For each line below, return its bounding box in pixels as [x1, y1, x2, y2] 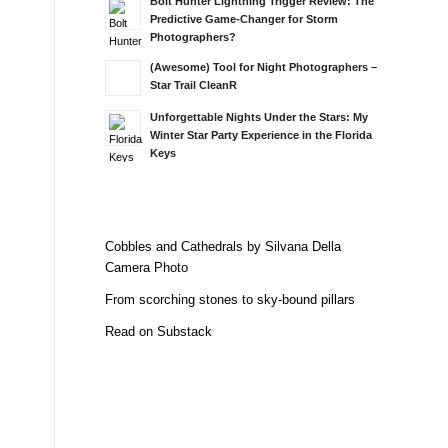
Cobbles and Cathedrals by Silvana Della [105, 239, 342, 255]
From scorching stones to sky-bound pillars [105, 292, 356, 308]
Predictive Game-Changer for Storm [150, 13, 339, 25]
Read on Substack [105, 324, 213, 340]
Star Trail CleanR [150, 79, 238, 91]
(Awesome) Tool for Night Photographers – [150, 61, 378, 73]
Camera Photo [105, 260, 189, 276]
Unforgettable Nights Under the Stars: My [150, 111, 369, 123]
